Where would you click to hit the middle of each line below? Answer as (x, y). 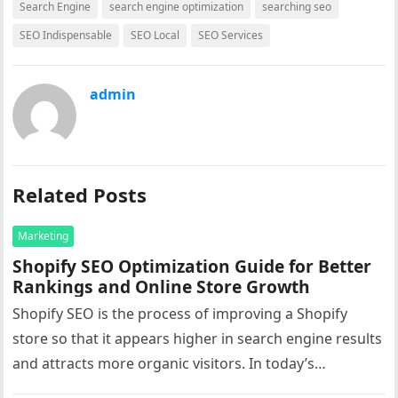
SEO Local (155, 35)
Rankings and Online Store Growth (162, 287)
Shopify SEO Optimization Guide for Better (192, 266)
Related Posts (80, 195)
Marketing (44, 236)
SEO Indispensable (66, 35)
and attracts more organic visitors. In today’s (164, 363)
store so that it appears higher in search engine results (198, 338)
